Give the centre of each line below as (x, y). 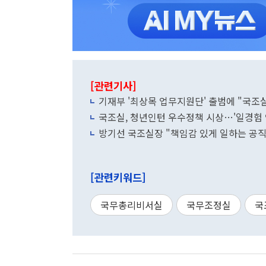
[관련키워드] (118, 177)
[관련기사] (113, 86)
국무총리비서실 (132, 205)
